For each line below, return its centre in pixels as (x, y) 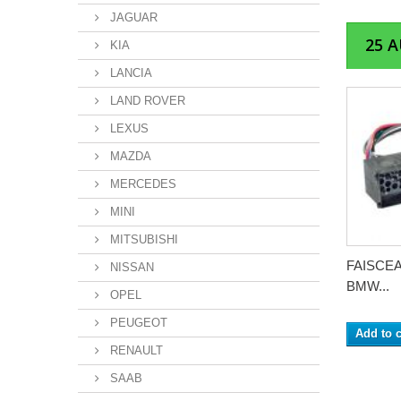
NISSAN (130, 267)
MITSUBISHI (142, 239)
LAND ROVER (146, 101)
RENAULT (135, 350)
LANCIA (129, 73)
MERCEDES (141, 184)
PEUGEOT (137, 323)
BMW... (368, 286)
